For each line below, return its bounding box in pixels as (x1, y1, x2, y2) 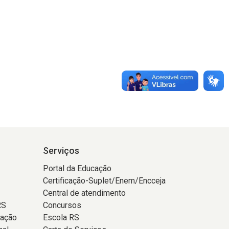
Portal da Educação (42, 164, 111, 173)
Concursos (42, 200, 81, 210)
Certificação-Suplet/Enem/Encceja (42, 176, 166, 186)
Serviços (42, 145, 79, 156)
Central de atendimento (42, 188, 126, 198)
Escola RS (42, 213, 79, 222)
